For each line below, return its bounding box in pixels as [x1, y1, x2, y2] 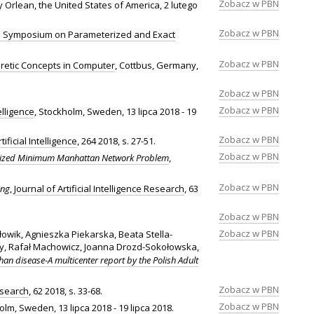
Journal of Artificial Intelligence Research [14, 182, 184, 195]
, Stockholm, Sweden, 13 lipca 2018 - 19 [34, 104, 196, 118]
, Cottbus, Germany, [115, 58, 198, 71]
